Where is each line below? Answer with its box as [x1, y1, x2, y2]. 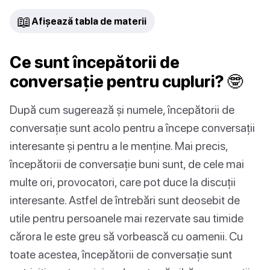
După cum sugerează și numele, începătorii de [10, 102, 234, 116]
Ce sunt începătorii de [10, 52, 180, 72]
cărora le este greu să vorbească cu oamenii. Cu [10, 228, 243, 243]
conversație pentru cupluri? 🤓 [10, 71, 243, 91]
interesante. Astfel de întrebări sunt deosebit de [10, 192, 240, 207]
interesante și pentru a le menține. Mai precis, [10, 138, 228, 152]
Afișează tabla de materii [31, 15, 146, 27]
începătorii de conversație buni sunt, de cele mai [10, 156, 244, 171]
